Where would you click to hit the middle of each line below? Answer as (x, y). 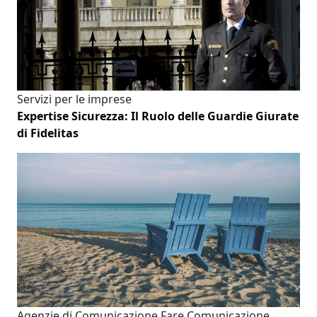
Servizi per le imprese (74, 99)
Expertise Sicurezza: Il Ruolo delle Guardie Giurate (158, 116)
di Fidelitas (48, 133)
